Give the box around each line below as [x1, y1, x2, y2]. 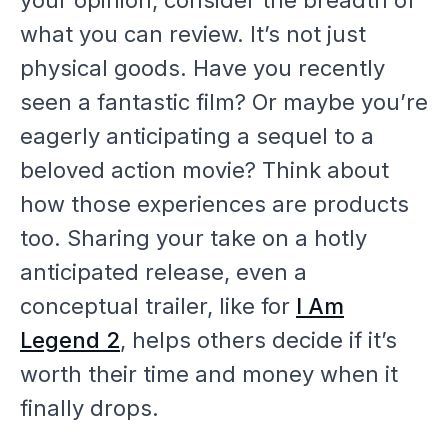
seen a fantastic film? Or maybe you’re [20, 88, 428, 115]
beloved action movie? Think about [20, 156, 389, 183]
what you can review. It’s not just [20, 20, 366, 47]
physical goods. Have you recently [20, 54, 385, 81]
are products [266, 190, 409, 217]
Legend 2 [20, 326, 120, 353]
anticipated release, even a [20, 258, 307, 285]
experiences [137, 190, 266, 217]
